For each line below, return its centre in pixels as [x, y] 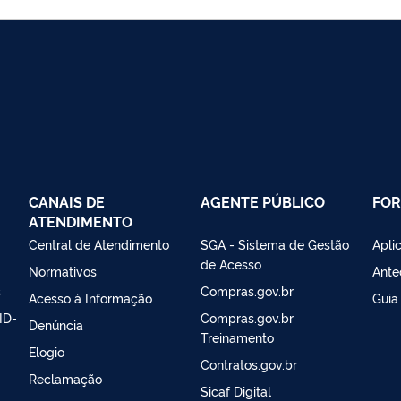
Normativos [63, 270]
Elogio [47, 351]
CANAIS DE [67, 201]
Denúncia [56, 324]
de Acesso [231, 263]
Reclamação [65, 378]
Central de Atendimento [99, 243]
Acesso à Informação [90, 297]
